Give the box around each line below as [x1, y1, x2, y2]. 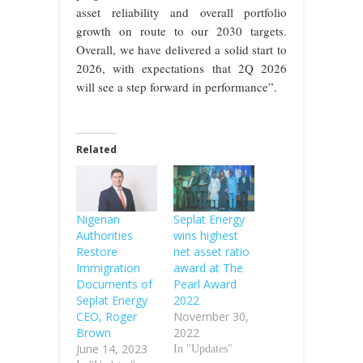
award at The [173, 260, 243, 276]
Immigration [76, 260, 140, 276]
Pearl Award [173, 276, 237, 293]
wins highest [173, 228, 238, 244]
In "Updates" [173, 343, 233, 356]
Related [76, 143, 117, 157]
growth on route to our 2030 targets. [76, 23, 287, 40]
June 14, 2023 [76, 341, 147, 357]
